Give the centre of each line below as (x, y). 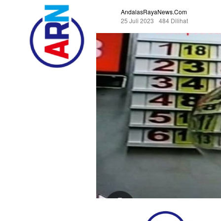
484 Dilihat (173, 20)
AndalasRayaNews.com (154, 11)
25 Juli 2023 (137, 20)
